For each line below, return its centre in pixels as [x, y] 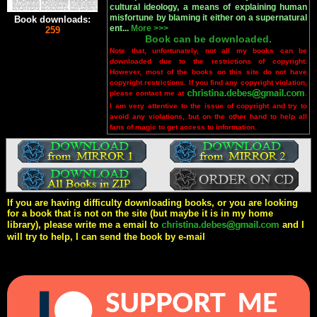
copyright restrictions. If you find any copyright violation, [209, 83]
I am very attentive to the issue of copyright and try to [209, 106]
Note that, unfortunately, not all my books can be [209, 51]
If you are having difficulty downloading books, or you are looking [153, 203]
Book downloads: [53, 20]
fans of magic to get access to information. [184, 127]
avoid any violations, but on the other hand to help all [209, 117]
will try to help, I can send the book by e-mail [106, 237]
